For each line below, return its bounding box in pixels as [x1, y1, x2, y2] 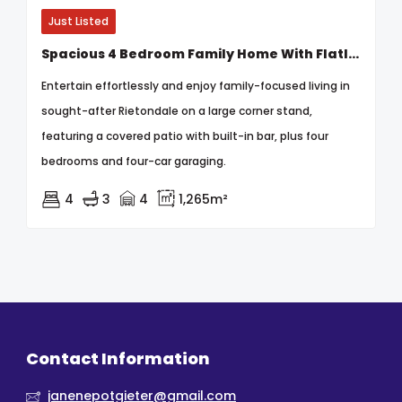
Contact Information [26, 347, 210, 370]
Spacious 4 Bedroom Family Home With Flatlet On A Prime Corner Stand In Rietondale [348, 44, 359, 63]
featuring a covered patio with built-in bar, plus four [41, 127, 328, 144]
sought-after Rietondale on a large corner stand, [41, 102, 312, 118]
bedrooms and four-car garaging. [41, 153, 226, 169]
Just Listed [48, 13, 109, 29]
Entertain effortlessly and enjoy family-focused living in [41, 77, 350, 93]
